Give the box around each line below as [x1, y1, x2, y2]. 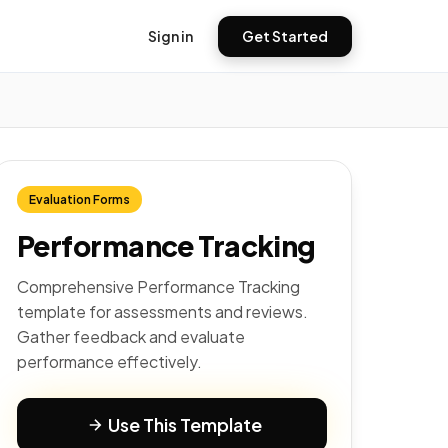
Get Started [242, 26, 328, 45]
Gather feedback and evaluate [17, 326, 245, 347]
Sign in [148, 26, 193, 45]
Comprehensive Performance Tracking [17, 276, 300, 297]
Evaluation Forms [29, 192, 130, 207]
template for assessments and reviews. [17, 301, 308, 322]
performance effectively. [17, 351, 202, 372]
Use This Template [108, 413, 262, 436]
